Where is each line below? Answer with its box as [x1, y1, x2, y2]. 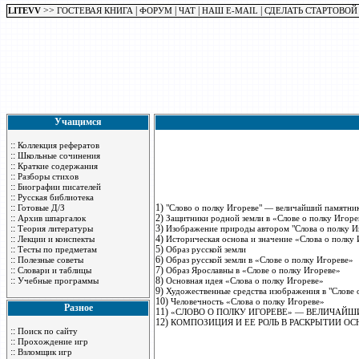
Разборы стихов [18, 171, 79, 181]
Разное [63, 302, 93, 313]
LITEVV [8, 6, 41, 15]
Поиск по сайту [18, 326, 78, 336]
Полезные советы [18, 255, 83, 264]
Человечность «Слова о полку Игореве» [171, 296, 325, 306]
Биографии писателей [18, 182, 101, 192]
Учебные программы [18, 276, 99, 285]
